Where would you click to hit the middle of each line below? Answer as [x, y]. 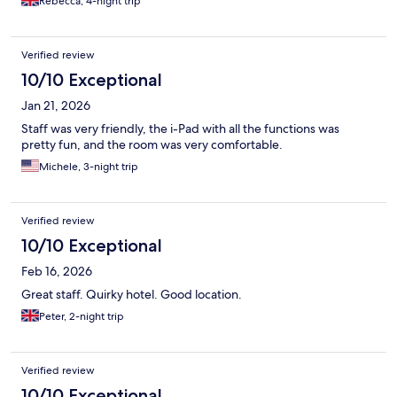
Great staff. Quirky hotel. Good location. [132, 294]
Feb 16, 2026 [57, 271]
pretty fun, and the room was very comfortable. [152, 144]
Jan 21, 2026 [56, 105]
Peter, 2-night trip [82, 316]
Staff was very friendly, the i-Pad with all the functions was [180, 128]
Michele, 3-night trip [89, 166]
